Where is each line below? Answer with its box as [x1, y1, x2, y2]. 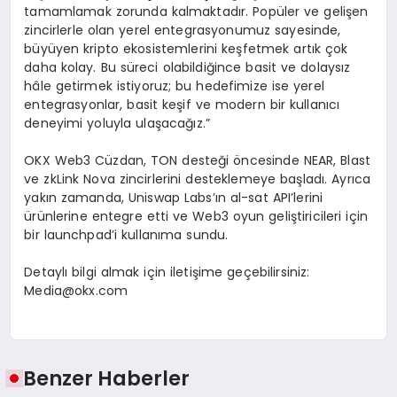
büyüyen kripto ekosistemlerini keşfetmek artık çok [24, 40, 348, 58]
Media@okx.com [24, 282, 128, 300]
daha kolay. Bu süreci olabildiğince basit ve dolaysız [24, 58, 351, 77]
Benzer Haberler [23, 363, 191, 393]
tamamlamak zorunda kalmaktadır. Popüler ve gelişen [24, 3, 369, 21]
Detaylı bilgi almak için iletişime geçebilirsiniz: [24, 263, 310, 282]
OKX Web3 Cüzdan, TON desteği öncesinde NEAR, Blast [24, 152, 370, 170]
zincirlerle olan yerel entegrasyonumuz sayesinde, [24, 21, 341, 40]
